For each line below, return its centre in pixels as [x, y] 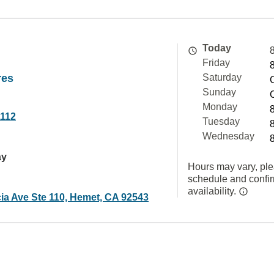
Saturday [222, 77]
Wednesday [228, 136]
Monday [220, 107]
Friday [216, 63]
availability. [213, 191]
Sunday [219, 92]
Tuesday [221, 121]
